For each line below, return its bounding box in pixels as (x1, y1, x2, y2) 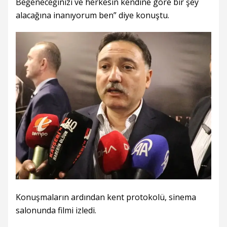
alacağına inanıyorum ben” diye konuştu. (16, 9, 169, 21)
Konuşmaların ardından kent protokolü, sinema (16, 192, 196, 203)
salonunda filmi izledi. (16, 205, 96, 216)
